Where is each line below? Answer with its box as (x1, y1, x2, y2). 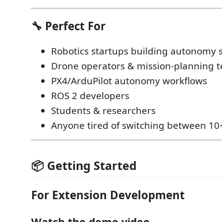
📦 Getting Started (31, 158, 137, 173)
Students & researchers (51, 104, 156, 117)
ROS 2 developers (51, 89, 129, 102)
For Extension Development (31, 187, 185, 203)
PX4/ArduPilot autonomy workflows (51, 74, 207, 87)
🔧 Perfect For (31, 18, 106, 34)
